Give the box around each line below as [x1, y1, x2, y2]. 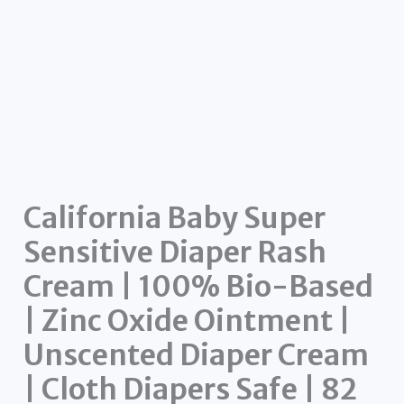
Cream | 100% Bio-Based [23, 268, 374, 305]
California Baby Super [23, 199, 326, 236]
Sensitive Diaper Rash [23, 234, 327, 271]
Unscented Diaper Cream [23, 336, 370, 373]
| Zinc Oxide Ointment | [23, 302, 352, 339]
